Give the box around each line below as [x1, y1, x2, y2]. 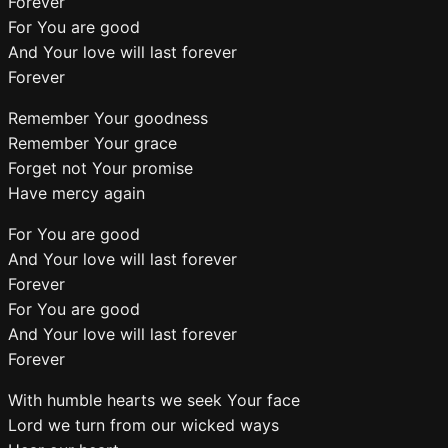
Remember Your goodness [8, 108, 208, 128]
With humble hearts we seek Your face [8, 390, 300, 410]
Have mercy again [8, 183, 145, 203]
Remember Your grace [8, 133, 177, 153]
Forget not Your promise [8, 158, 193, 178]
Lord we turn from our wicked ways [8, 415, 279, 435]
